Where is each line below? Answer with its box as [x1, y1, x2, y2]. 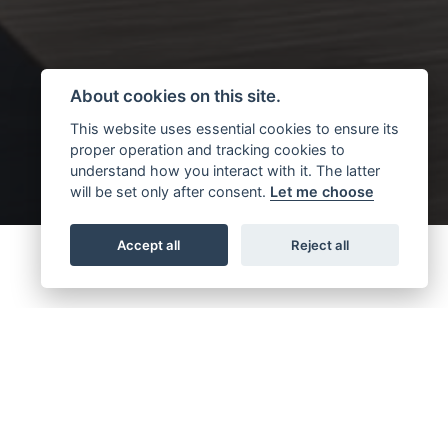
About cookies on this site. [69, 86, 281, 107]
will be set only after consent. [69, 183, 270, 200]
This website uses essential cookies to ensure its [69, 120, 399, 137]
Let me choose [269, 183, 374, 200]
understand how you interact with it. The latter [69, 162, 380, 179]
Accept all [117, 236, 181, 253]
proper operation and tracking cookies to [69, 141, 345, 158]
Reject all [291, 236, 350, 253]
